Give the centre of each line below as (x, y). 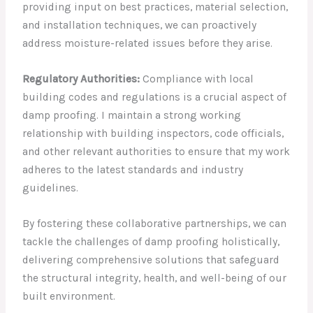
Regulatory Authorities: (81, 79)
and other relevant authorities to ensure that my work (156, 152)
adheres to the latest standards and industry (133, 170)
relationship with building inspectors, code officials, (153, 133)
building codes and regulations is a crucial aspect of (155, 97)
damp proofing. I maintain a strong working (132, 115)
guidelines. (51, 188)
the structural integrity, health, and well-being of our (155, 278)
